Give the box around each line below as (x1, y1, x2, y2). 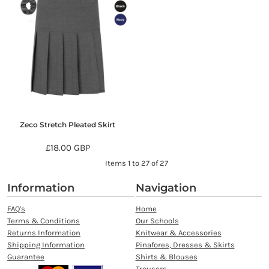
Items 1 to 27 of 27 (105, 159, 169, 168)
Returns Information (7, 228, 80, 238)
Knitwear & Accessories (135, 228, 222, 238)
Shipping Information (7, 240, 85, 250)
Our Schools (135, 216, 179, 226)
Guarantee (7, 252, 44, 262)
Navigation (135, 181, 196, 195)
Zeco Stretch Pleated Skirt (20, 120, 116, 129)
